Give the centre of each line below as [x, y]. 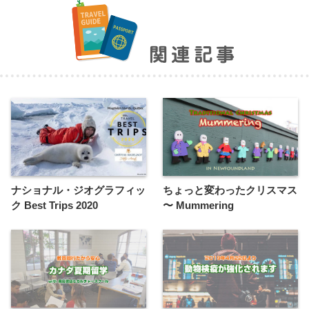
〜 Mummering [198, 205]
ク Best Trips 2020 [54, 205]
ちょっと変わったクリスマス [230, 190]
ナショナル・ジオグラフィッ [78, 190]
